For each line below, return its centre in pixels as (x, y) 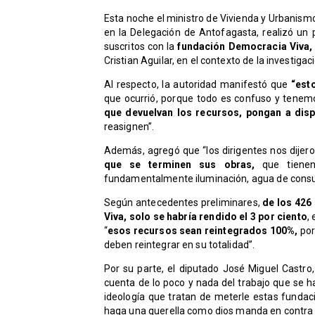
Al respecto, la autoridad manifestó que (197, 85)
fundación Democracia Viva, (245, 47)
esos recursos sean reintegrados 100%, (202, 231)
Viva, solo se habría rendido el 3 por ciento (205, 217)
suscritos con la (141, 47)
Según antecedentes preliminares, (183, 203)
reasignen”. (130, 127)
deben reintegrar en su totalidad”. (180, 245)
